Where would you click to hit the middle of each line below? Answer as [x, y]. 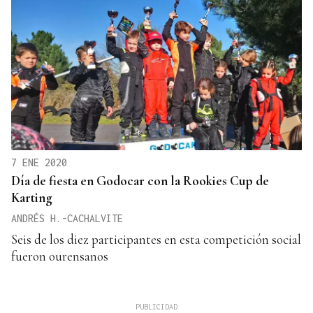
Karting [32, 197]
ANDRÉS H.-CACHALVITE [67, 218]
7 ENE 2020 [39, 162]
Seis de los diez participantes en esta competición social [156, 239]
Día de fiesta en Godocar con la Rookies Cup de [140, 180]
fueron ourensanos [60, 256]
